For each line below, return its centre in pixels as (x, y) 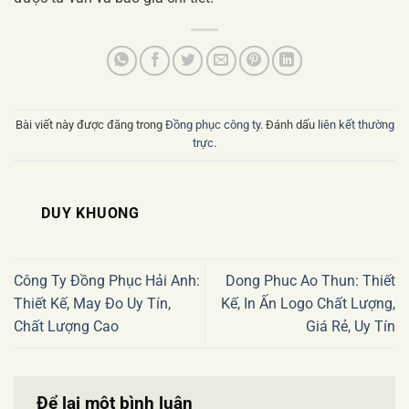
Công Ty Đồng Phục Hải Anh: (107, 281)
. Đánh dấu (288, 125)
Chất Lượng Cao (66, 327)
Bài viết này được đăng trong (90, 125)
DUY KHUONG (90, 213)
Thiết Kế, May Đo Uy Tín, (92, 304)
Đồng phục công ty (212, 125)
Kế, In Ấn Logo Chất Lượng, (308, 304)
